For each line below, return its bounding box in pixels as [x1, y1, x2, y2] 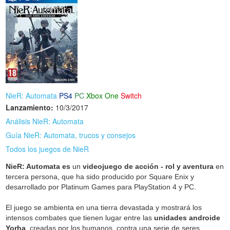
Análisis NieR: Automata [6, 116, 84, 127]
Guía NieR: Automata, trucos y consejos [6, 130, 136, 141]
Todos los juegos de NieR [6, 144, 89, 155]
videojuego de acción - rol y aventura [83, 162, 214, 171]
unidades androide [154, 214, 221, 222]
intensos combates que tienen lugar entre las [6, 214, 155, 222]
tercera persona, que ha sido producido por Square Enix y [6, 172, 195, 181]
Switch [121, 90, 142, 101]
